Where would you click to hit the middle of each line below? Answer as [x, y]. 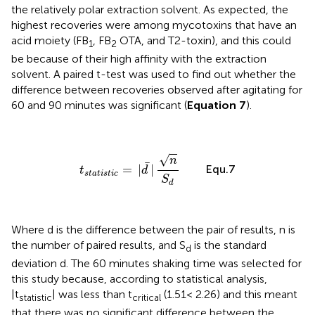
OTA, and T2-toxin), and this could [204, 40]
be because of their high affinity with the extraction [139, 59]
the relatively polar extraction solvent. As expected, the [150, 9]
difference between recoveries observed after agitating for [157, 90]
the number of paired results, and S [98, 245]
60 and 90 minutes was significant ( [99, 105]
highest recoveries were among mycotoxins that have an [154, 25]
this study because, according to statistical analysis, [139, 279]
